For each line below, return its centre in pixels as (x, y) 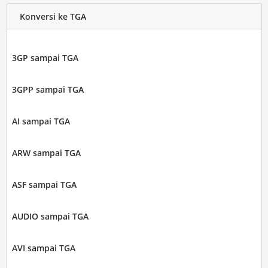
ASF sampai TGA (44, 185)
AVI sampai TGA (43, 248)
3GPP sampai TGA (48, 90)
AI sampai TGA (41, 121)
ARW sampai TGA (46, 153)
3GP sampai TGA (45, 58)
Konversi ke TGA (53, 16)
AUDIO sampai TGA (50, 217)
